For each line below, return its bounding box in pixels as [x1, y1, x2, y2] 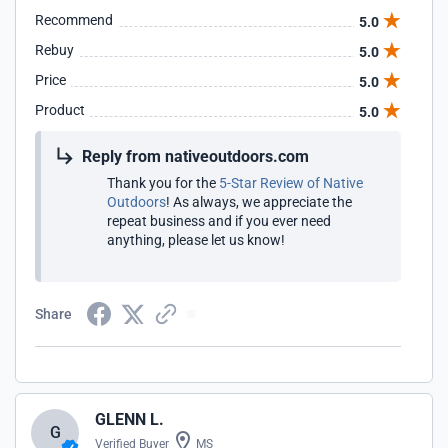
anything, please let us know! [107, 232, 285, 248]
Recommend [35, 12, 113, 28]
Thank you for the [107, 175, 219, 191]
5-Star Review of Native [219, 175, 363, 191]
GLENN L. [95, 410, 164, 429]
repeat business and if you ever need [107, 213, 331, 229]
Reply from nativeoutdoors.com [82, 147, 309, 166]
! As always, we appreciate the [166, 194, 352, 210]
